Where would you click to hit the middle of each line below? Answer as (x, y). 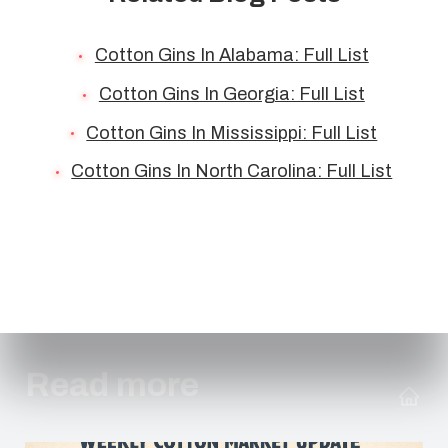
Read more (112, 385)
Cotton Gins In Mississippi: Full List (232, 132)
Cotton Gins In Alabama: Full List (231, 55)
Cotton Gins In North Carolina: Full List (232, 171)
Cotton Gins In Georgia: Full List (231, 93)
